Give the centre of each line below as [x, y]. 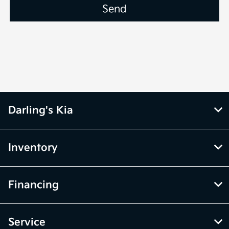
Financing [33, 185]
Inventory [33, 147]
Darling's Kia [41, 110]
